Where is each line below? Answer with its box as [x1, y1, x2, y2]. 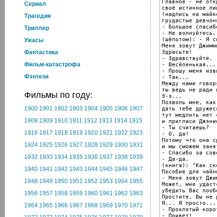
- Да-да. [162, 155, 189, 162]
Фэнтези [24, 73, 48, 80]
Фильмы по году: [24, 90, 93, 100]
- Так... [162, 74, 189, 80]
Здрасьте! [162, 48, 192, 55]
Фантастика [24, 49, 58, 56]
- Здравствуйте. [162, 55, 213, 62]
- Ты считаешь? [162, 124, 209, 131]
